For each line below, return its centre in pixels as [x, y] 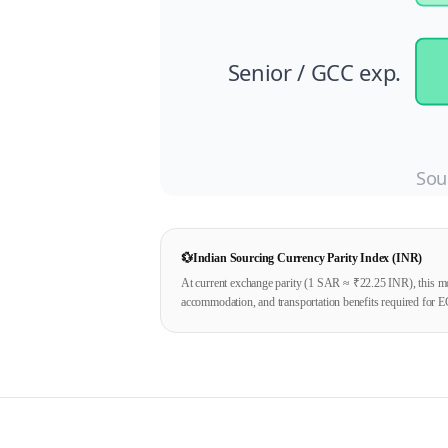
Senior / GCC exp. [314, 72]
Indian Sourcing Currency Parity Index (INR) [307, 257]
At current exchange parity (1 [249, 282]
